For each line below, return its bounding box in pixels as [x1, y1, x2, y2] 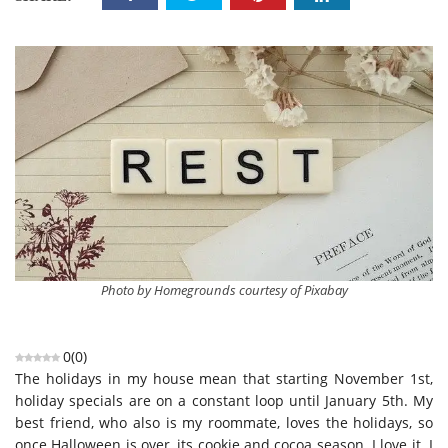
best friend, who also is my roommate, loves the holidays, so [15, 413, 433, 433]
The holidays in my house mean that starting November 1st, [15, 369, 433, 389]
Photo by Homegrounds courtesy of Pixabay [100, 281, 348, 300]
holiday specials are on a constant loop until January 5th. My [15, 391, 433, 411]
